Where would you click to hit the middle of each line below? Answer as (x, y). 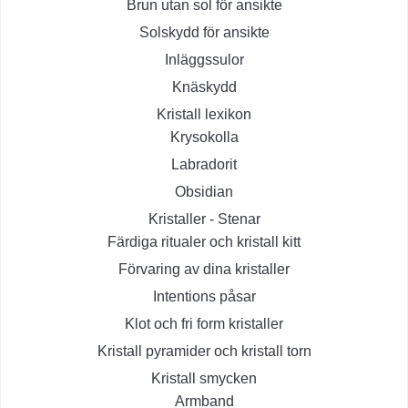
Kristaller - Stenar (204, 219)
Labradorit (204, 165)
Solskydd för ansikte (204, 33)
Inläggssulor (204, 60)
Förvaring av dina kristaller (204, 270)
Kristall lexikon (204, 115)
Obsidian (204, 192)
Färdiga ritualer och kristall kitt (204, 242)
